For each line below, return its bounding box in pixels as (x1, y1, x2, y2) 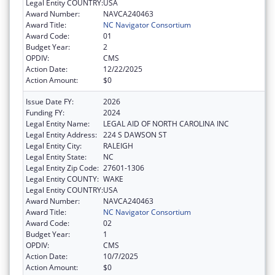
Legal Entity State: (26, 151, 87, 162)
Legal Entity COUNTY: (26, 173, 99, 184)
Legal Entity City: (26, 140, 82, 151)
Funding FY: (26, 107, 64, 118)
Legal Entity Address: (26, 129, 97, 140)
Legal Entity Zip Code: (26, 162, 99, 173)
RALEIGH (103, 140, 133, 151)
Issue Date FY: (26, 96, 74, 107)
